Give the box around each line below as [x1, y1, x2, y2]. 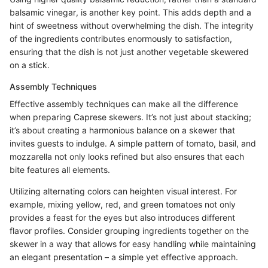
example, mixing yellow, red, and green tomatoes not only [10, 199, 236, 210]
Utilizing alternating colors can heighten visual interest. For [10, 186, 237, 197]
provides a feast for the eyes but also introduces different [10, 212, 235, 223]
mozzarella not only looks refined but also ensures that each [10, 151, 244, 162]
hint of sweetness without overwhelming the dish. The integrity [10, 20, 254, 31]
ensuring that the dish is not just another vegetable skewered [10, 47, 249, 57]
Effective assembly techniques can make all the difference [10, 99, 238, 109]
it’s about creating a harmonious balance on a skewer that [10, 125, 235, 136]
